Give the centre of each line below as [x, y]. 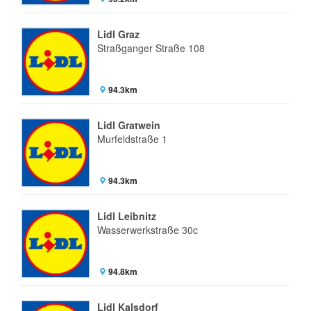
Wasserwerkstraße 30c [148, 230]
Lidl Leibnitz [127, 216]
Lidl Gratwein [129, 125]
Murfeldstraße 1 [132, 139]
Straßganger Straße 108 [151, 48]
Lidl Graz [118, 34]
